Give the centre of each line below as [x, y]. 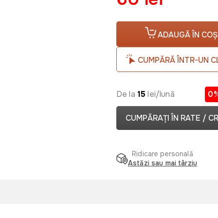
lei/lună [160, 94]
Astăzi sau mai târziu [163, 163]
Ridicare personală [163, 154]
